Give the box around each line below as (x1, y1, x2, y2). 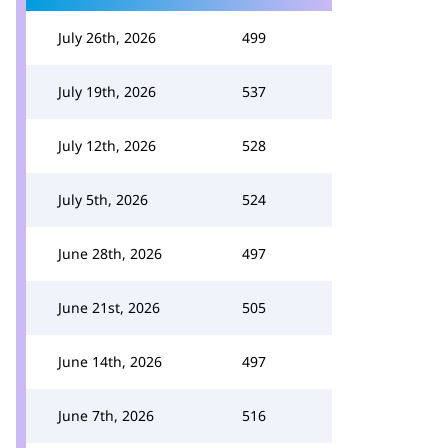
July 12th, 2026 (58, 136, 156, 155)
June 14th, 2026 (58, 352, 162, 371)
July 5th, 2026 (58, 190, 148, 209)
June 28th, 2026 (58, 244, 162, 263)
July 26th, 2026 (58, 28, 156, 47)
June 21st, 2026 (58, 298, 160, 317)
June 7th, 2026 (58, 406, 154, 425)
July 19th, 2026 (58, 82, 156, 101)
